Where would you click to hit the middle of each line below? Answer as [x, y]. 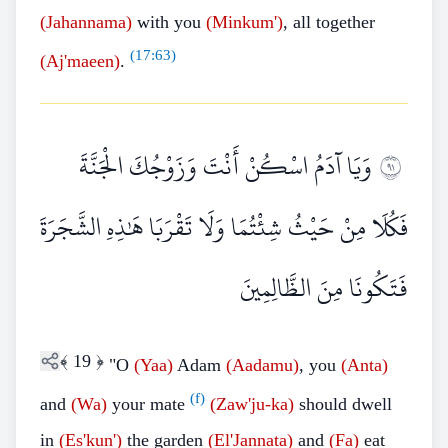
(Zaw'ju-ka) [252, 404]
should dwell [343, 404]
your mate [148, 404]
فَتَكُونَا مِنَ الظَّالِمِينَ [324, 288]
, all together [329, 22]
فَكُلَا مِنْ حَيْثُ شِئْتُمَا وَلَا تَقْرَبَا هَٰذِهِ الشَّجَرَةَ [224, 227]
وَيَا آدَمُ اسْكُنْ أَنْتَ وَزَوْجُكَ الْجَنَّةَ [225, 166]
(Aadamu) [262, 365]
